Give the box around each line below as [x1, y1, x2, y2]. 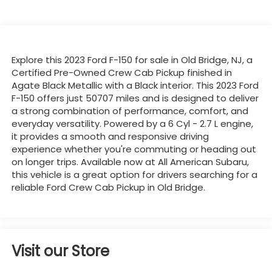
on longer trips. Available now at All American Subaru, [11, 155, 249, 168]
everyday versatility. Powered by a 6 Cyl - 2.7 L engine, [11, 117, 253, 130]
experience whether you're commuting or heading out [11, 142, 256, 155]
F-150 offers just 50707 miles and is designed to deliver [11, 91, 259, 104]
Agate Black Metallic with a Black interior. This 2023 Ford [11, 78, 259, 92]
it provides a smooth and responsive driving [11, 129, 209, 143]
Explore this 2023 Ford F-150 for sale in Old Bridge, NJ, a [11, 53, 253, 66]
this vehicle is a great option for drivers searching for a [11, 168, 257, 181]
